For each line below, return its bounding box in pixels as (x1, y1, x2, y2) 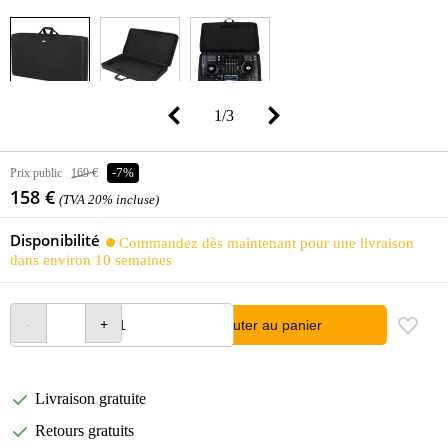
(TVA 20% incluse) (59, 193, 159, 207)
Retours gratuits (35, 422, 134, 440)
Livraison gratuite (35, 390, 146, 408)
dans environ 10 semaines (10, 251, 172, 269)
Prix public (10, 165, 62, 180)
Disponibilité (10, 230, 100, 250)
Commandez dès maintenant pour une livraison (119, 234, 414, 252)
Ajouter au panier (213, 317, 322, 334)
